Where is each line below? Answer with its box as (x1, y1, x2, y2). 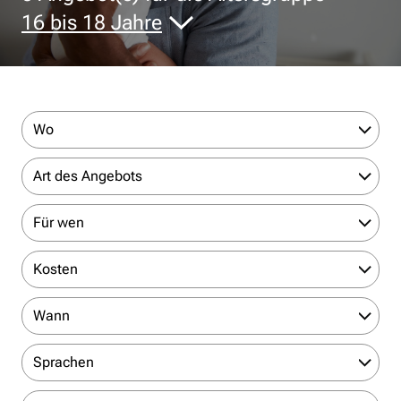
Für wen (33, 214, 84, 231)
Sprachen (33, 354, 94, 371)
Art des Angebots (33, 167, 142, 184)
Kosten (33, 260, 78, 277)
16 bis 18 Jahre (21, 11, 162, 35)
